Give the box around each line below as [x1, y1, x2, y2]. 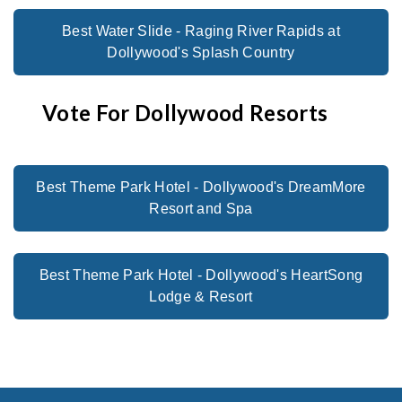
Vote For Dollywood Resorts [42, 100, 328, 127]
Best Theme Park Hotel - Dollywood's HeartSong [39, 267, 363, 284]
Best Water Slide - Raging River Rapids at [61, 23, 341, 39]
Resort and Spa [149, 201, 253, 217]
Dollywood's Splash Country [107, 45, 295, 61]
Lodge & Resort [149, 289, 253, 305]
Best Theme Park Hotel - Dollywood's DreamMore [36, 179, 366, 196]
